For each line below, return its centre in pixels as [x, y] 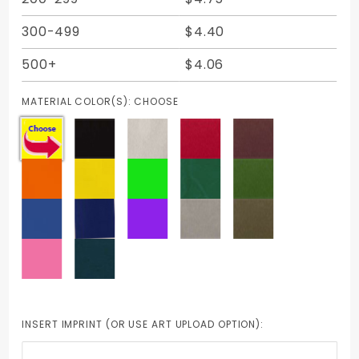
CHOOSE [156, 101]
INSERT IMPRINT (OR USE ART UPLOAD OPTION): [143, 324]
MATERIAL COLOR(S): [78, 101]
